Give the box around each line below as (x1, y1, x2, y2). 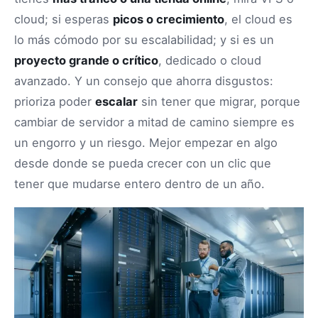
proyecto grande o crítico (14, 53, 158, 68)
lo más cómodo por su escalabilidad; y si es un (14, 33, 274, 48)
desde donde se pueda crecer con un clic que (14, 156, 271, 171)
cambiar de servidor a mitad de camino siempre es (14, 115, 295, 130)
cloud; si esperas (14, 12, 113, 27)
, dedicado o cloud (158, 53, 261, 68)
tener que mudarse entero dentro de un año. (14, 177, 265, 192)
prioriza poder (14, 94, 95, 109)
